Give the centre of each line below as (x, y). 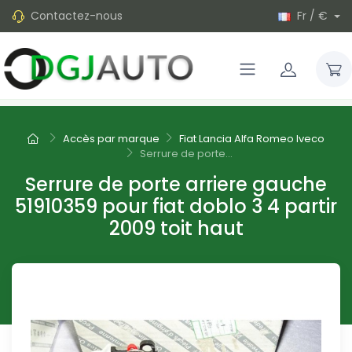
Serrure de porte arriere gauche (176, 185)
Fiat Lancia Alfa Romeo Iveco (252, 139)
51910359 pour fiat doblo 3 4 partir (176, 207)
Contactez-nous (77, 16)
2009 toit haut (176, 229)
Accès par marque (111, 139)
